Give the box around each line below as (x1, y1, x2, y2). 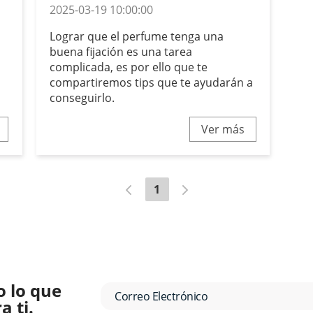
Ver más (201, 122, 245, 138)
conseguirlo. (49, 90, 115, 106)
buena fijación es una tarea (49, 44, 192, 60)
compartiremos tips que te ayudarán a (49, 75, 253, 91)
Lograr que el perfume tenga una (49, 29, 224, 45)
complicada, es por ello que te (49, 59, 208, 75)
